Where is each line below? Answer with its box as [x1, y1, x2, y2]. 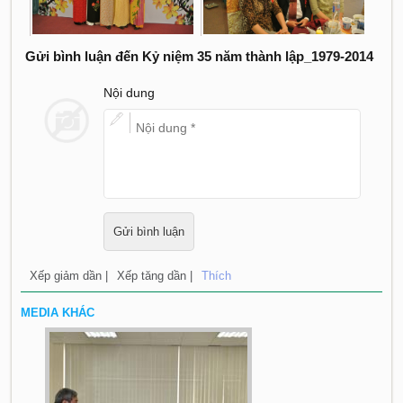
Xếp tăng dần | [117, 269, 193, 283]
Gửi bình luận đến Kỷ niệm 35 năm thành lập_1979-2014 [25, 49, 374, 65]
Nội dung [103, 85, 155, 101]
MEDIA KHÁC [21, 306, 95, 320]
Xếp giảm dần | [30, 269, 109, 283]
